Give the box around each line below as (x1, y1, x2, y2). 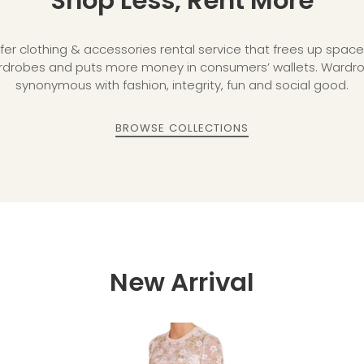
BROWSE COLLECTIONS (115, 120, 249, 136)
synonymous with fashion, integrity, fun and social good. (15, 76, 349, 94)
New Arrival (110, 265, 254, 301)
